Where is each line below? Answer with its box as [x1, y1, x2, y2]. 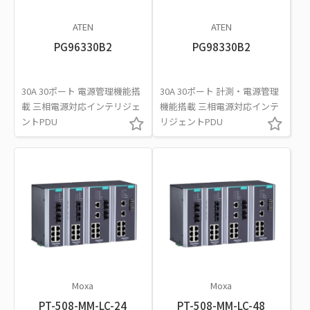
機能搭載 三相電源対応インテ [159, 99, 279, 113]
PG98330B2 [192, 39, 250, 54]
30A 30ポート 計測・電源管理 [159, 84, 279, 98]
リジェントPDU [159, 114, 223, 128]
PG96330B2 [53, 39, 112, 54]
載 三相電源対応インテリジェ [21, 99, 140, 113]
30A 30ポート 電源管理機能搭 [21, 84, 140, 98]
